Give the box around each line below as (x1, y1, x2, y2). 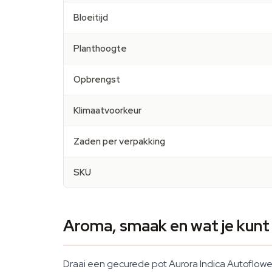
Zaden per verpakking (73, 135, 165, 148)
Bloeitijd (73, 12, 108, 24)
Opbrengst (73, 73, 120, 86)
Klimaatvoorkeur (73, 104, 141, 117)
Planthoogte (73, 42, 127, 55)
